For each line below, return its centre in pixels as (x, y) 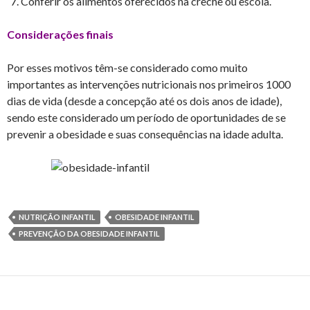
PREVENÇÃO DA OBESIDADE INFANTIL (89, 233)
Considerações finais (60, 34)
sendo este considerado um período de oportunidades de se (146, 117)
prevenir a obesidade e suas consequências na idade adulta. (145, 134)
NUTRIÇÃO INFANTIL (57, 217)
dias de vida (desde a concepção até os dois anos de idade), (144, 100)
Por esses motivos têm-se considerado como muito (127, 67)
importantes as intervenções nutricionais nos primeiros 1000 (149, 84)
